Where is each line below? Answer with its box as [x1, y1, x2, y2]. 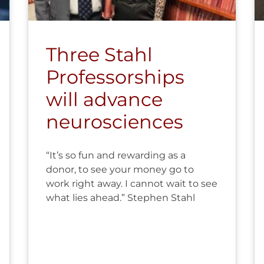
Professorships [46, 65, 185, 88]
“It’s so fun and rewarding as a [46, 149, 186, 161]
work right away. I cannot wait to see [46, 177, 218, 189]
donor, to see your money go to [46, 163, 194, 175]
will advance [46, 87, 163, 111]
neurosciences [46, 110, 184, 133]
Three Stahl [46, 42, 153, 66]
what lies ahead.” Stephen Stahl [46, 192, 196, 203]
